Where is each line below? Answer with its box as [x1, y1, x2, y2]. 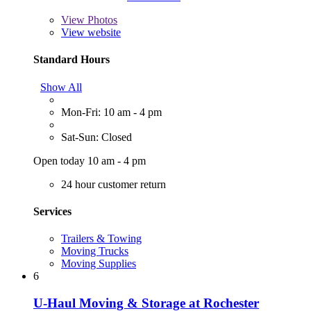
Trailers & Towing [61, 233, 142, 245]
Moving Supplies [61, 258, 136, 270]
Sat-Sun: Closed [61, 131, 132, 143]
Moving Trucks [61, 245, 128, 258]
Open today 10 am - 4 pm [33, 154, 146, 167]
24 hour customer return [61, 178, 166, 190]
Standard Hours [33, 53, 110, 66]
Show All [40, 81, 82, 93]
